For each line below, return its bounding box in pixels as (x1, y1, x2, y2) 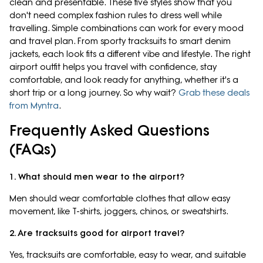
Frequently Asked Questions (9, 121, 210, 140)
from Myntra (9, 100, 59, 112)
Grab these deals (178, 87, 249, 99)
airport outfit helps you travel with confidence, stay (9, 62, 217, 73)
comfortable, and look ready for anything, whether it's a (9, 75, 238, 86)
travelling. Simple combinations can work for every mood (9, 23, 244, 34)
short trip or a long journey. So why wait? (9, 87, 178, 99)
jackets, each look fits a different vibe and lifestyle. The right (9, 49, 251, 60)
